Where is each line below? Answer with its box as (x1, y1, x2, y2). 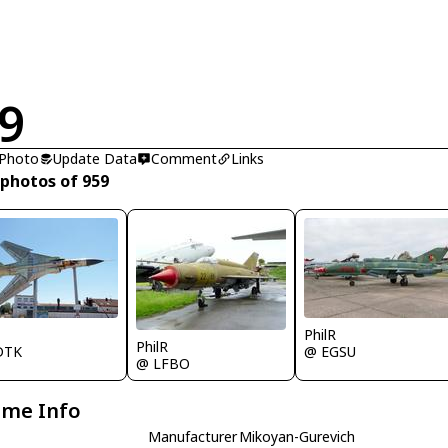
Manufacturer (148, 427, 238, 446)
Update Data (53, 149, 138, 168)
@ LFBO (136, 354, 191, 373)
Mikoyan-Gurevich (239, 427, 356, 446)
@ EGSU (304, 342, 357, 361)
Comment (151, 149, 218, 168)
